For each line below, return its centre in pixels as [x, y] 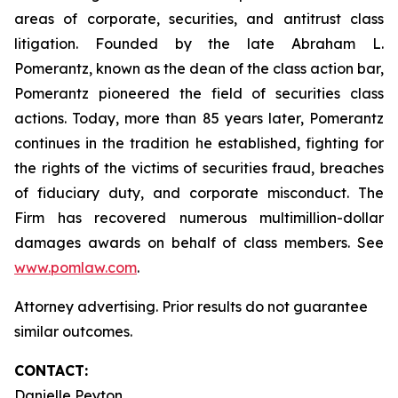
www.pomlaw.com [76, 267]
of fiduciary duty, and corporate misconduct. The [199, 193]
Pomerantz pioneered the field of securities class [199, 93]
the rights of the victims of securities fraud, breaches [199, 168]
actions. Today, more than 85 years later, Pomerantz [199, 118]
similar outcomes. [73, 331]
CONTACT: [51, 370]
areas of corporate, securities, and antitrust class [199, 19]
